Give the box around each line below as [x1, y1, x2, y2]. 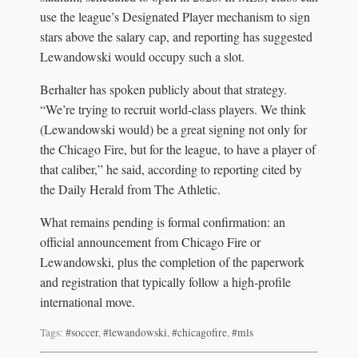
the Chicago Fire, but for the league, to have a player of [40, 140, 316, 157]
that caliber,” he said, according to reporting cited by [40, 160, 302, 177]
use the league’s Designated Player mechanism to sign [40, 7, 310, 25]
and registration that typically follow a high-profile [40, 272, 291, 290]
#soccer [66, 324, 98, 340]
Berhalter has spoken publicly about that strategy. [40, 80, 287, 97]
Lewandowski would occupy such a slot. [40, 47, 245, 65]
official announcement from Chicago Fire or [40, 233, 261, 250]
